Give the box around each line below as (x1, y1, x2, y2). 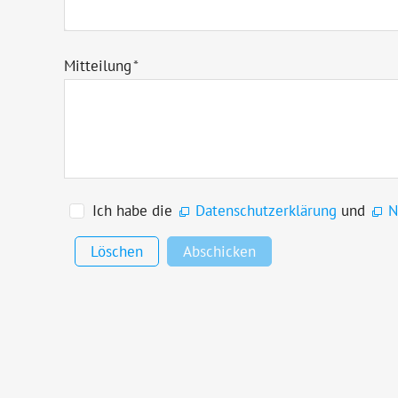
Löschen (91, 241, 143, 261)
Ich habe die (92, 200, 178, 220)
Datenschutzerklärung (195, 200, 338, 220)
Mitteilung (64, 55, 131, 76)
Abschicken (182, 241, 256, 261)
